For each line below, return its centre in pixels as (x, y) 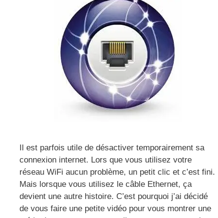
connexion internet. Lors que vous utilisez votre (106, 160)
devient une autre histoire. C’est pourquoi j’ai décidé (114, 197)
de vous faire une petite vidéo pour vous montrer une (115, 209)
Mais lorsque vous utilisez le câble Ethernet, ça (106, 184)
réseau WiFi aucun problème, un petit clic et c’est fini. (117, 172)
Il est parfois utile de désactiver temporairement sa (112, 148)
